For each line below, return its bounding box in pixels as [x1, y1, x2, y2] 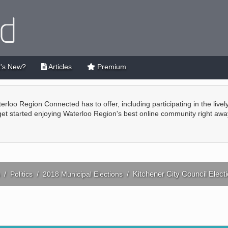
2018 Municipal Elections [42, 170, 123, 178]
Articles [46, 63, 72, 71]
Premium [95, 63, 126, 71]
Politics [10, 170, 33, 178]
